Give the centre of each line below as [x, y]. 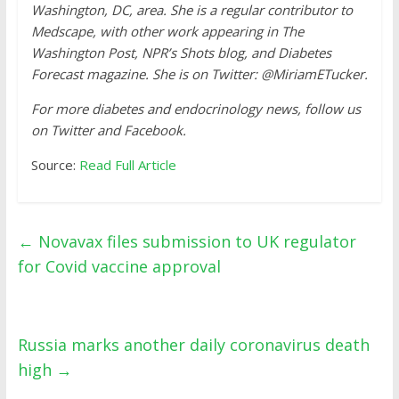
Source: [55, 165]
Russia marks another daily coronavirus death [193, 345]
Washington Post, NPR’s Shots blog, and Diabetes [181, 53]
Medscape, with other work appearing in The [167, 31]
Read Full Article [127, 165]
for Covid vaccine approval [119, 266]
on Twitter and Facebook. [108, 130]
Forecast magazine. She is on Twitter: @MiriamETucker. [199, 74]
